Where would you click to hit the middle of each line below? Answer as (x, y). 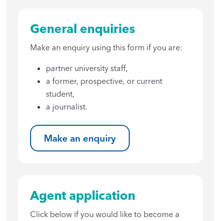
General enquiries (83, 28)
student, (61, 93)
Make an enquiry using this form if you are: (107, 47)
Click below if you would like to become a (105, 214)
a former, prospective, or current (104, 81)
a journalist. (68, 106)
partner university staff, (88, 68)
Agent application (83, 196)
